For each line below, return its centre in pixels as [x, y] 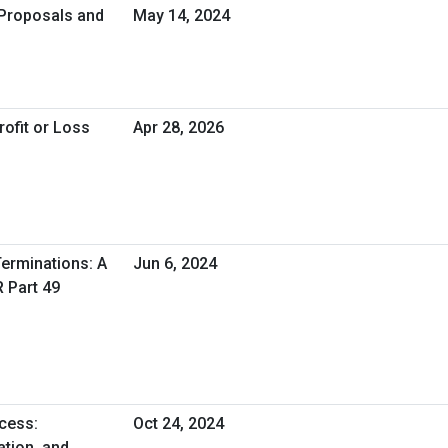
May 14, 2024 [181, 15]
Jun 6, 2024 [175, 263]
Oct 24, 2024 [178, 423]
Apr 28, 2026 [178, 127]
